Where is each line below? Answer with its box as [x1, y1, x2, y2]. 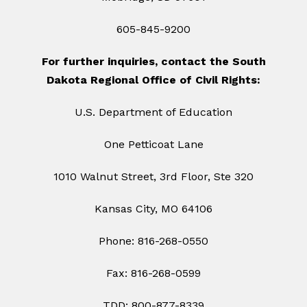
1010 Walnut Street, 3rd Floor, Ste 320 [53, 170, 254, 184]
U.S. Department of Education [75, 106, 232, 119]
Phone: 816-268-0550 [99, 234, 208, 248]
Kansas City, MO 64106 [95, 202, 212, 216]
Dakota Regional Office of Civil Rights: [47, 73, 260, 87]
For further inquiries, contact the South [41, 55, 266, 69]
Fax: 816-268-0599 [106, 267, 201, 280]
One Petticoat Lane [103, 138, 204, 151]
